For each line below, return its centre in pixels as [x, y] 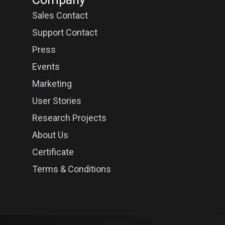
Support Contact [65, 32]
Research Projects [69, 118]
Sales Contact [60, 15]
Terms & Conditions [71, 169]
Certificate [53, 152]
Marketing [52, 84]
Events [46, 67]
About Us [50, 135]
